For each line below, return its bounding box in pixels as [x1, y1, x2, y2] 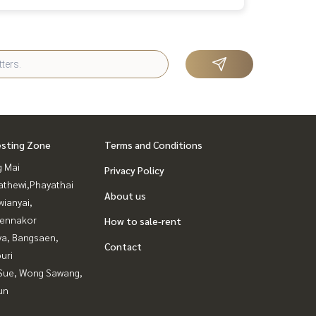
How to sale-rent [104, 214, 181, 228]
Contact [104, 240, 142, 253]
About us [104, 189, 146, 202]
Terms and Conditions [104, 138, 202, 152]
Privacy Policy [104, 164, 164, 177]
